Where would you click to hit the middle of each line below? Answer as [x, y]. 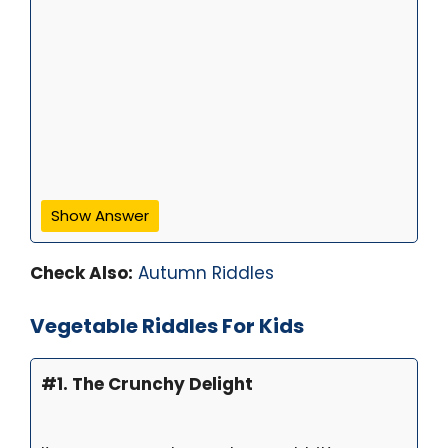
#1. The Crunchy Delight [147, 383]
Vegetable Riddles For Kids [167, 325]
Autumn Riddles [206, 273]
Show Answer [100, 216]
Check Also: [81, 273]
